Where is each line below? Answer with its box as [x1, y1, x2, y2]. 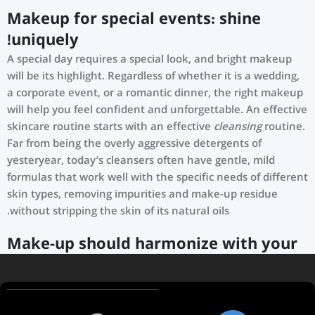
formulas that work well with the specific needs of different [7, 169, 308, 187]
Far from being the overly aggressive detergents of [7, 136, 262, 153]
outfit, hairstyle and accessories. [11, 254, 258, 278]
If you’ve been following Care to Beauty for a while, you [7, 290, 288, 308]
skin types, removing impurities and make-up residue [7, 186, 278, 204]
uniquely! [11, 29, 79, 53]
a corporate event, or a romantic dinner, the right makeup [7, 85, 303, 103]
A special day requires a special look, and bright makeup [7, 51, 292, 69]
